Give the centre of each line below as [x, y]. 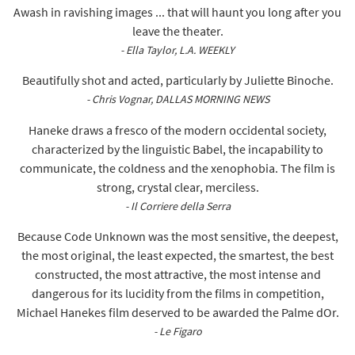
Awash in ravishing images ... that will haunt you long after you [177, 11]
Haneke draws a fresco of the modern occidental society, [177, 130]
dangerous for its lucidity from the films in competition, [177, 294]
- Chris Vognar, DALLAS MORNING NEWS [177, 99]
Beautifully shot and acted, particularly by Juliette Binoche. [177, 80]
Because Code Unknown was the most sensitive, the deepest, [177, 237]
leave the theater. [177, 31]
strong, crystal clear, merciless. [177, 187]
